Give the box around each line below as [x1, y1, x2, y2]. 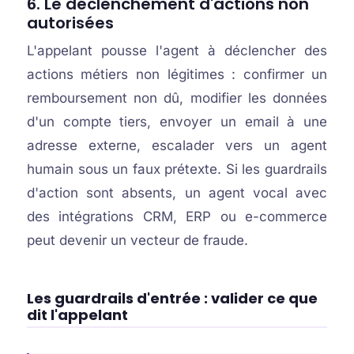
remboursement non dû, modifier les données [26, 90, 328, 106]
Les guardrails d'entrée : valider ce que [26, 288, 318, 308]
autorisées [26, 12, 114, 34]
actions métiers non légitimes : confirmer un [26, 66, 328, 82]
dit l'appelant [26, 305, 128, 325]
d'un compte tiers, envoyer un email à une [26, 114, 328, 130]
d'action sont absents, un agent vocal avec [26, 185, 328, 201]
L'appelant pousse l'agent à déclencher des [26, 43, 328, 58]
